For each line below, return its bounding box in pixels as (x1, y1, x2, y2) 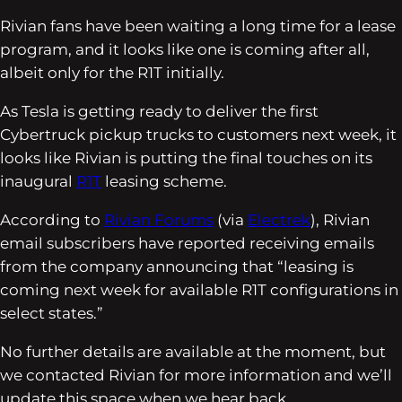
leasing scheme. (101, 171, 227, 190)
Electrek (248, 210, 310, 229)
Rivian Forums (104, 210, 214, 229)
